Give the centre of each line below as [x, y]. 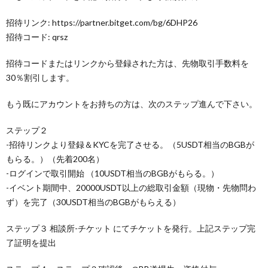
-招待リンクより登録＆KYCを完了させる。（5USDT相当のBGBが [130, 144]
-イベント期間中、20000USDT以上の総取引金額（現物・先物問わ [131, 187]
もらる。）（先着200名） [55, 159]
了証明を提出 [31, 242]
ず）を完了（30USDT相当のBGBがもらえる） [93, 202]
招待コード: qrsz [37, 36]
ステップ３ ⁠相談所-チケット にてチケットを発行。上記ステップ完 [131, 228]
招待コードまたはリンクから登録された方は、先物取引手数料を [127, 63]
